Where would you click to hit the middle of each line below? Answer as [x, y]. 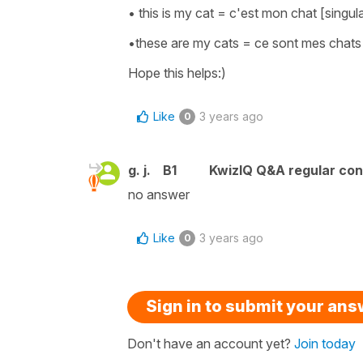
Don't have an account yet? [211, 343]
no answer [159, 194]
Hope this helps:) [177, 73]
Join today [325, 343]
